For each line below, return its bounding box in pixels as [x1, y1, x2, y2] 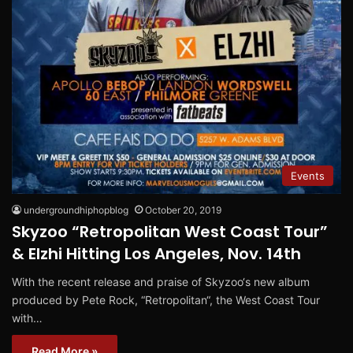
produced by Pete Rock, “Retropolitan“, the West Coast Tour [12, 292, 320, 307]
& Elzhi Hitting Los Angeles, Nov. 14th [12, 242, 301, 265]
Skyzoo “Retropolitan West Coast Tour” [12, 220, 328, 243]
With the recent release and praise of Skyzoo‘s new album [12, 274, 310, 288]
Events [291, 169, 325, 182]
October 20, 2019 [145, 203, 221, 216]
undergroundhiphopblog [24, 203, 128, 216]
